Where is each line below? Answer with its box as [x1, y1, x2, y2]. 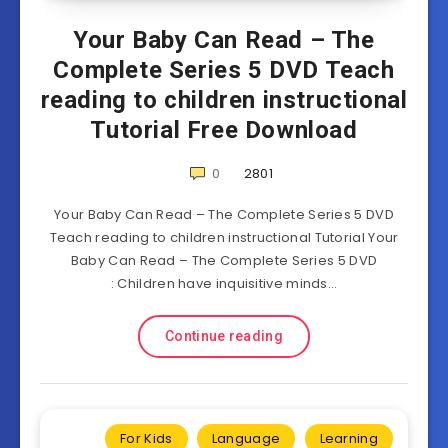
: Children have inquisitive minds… [110, 274, 338, 293]
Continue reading [165, 328, 283, 344]
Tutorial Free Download [90, 116, 358, 144]
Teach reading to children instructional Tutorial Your [49, 228, 399, 247]
